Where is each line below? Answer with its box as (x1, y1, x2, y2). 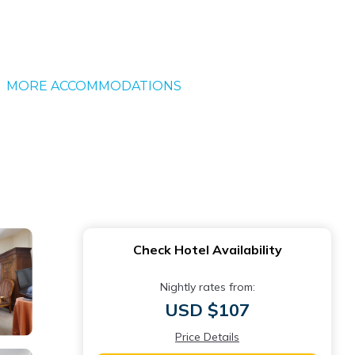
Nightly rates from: (159, 280, 255, 294)
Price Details (175, 330, 239, 344)
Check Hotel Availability (132, 242, 282, 258)
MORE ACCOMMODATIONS (6, 78, 181, 94)
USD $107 (165, 299, 250, 321)
